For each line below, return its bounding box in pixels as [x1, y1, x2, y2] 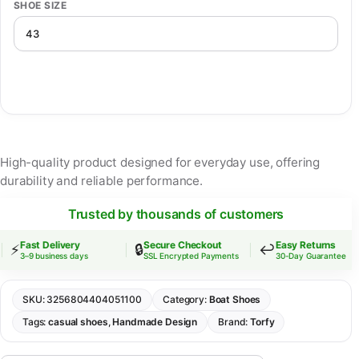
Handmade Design [112, 316, 198, 329]
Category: [163, 293, 209, 306]
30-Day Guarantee [266, 251, 337, 261]
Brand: [218, 316, 251, 329]
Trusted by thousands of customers [67, 206, 284, 223]
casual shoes [48, 316, 108, 329]
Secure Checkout [134, 239, 213, 252]
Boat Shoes [208, 293, 261, 306]
